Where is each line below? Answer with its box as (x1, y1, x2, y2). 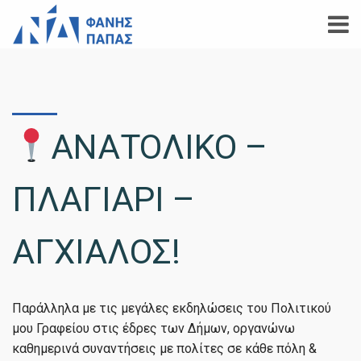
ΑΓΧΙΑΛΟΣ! (12, 232, 180, 272)
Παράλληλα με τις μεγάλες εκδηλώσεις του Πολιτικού (12, 301, 331, 316)
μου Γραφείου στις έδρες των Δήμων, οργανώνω (12, 321, 295, 336)
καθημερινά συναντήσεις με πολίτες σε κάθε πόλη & (12, 341, 317, 356)
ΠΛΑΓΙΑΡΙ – (12, 180, 195, 219)
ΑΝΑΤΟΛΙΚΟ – (50, 127, 268, 167)
